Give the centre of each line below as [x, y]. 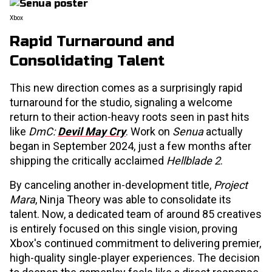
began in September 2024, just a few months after [131, 146]
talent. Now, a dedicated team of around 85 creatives [136, 214]
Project [231, 185]
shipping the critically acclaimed [88, 161]
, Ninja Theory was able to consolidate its [133, 199]
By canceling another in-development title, [112, 185]
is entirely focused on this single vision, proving [124, 229]
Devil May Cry [92, 131]
